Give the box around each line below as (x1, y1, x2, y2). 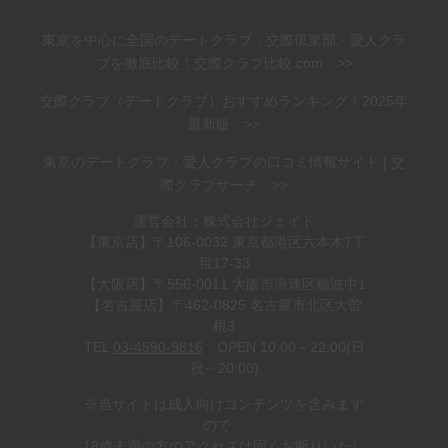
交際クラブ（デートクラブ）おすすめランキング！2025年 (40, 93, 408, 110)
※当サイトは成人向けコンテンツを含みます (84, 396, 364, 413)
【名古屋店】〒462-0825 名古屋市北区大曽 (86, 297, 362, 314)
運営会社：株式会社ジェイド (133, 213, 315, 230)
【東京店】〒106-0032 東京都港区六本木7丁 (82, 234, 366, 251)
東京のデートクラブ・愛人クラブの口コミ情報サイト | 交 (43, 154, 405, 171)
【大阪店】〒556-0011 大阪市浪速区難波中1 (82, 276, 366, 293)
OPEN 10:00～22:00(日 (202, 339, 365, 356)
